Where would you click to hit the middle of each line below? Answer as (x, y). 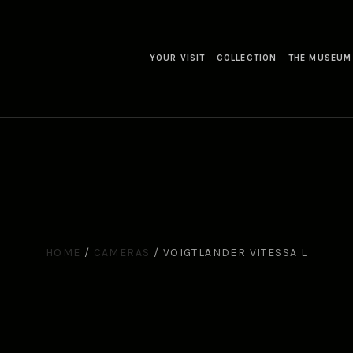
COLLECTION (247, 58)
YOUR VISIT (178, 58)
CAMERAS (122, 253)
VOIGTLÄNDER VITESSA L (235, 253)
